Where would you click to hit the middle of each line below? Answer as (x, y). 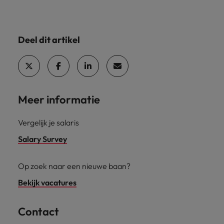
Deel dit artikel (49, 40)
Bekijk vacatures (47, 182)
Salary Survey (42, 139)
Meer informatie (59, 99)
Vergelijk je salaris (48, 122)
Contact (38, 211)
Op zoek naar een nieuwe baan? (74, 166)
